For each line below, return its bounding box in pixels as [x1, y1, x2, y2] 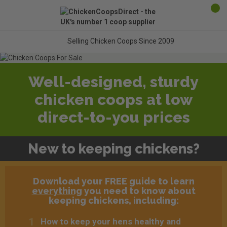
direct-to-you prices [37, 108, 190, 126]
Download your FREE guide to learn [32, 176, 195, 186]
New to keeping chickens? [27, 141, 200, 157]
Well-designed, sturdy [28, 73, 199, 91]
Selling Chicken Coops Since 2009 [65, 37, 174, 46]
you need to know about [82, 185, 196, 196]
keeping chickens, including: [48, 195, 179, 206]
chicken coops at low [34, 91, 193, 108]
